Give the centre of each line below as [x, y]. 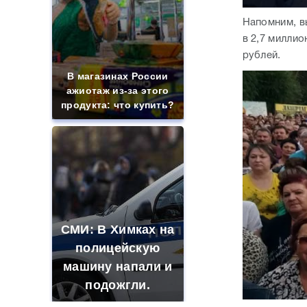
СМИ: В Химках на [118, 230]
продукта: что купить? [118, 105]
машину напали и [118, 267]
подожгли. [118, 285]
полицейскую [118, 248]
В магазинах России [118, 76]
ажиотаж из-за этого [118, 90]
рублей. [263, 55]
